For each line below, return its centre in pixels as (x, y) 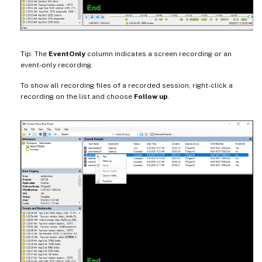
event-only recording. (57, 65)
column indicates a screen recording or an (158, 54)
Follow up (151, 96)
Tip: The (35, 54)
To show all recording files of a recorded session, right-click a (127, 85)
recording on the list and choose (77, 96)
